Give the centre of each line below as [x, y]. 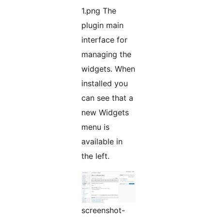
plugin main [102, 25]
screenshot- [103, 210]
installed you [105, 84]
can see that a [107, 98]
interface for [104, 40]
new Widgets [105, 113]
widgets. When [108, 69]
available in [102, 142]
